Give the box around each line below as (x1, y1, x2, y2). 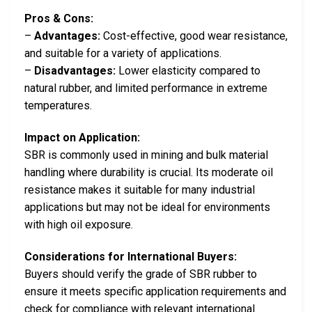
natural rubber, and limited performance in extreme (24, 81, 267, 95)
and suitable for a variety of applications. (24, 47, 221, 61)
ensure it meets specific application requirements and (24, 284, 286, 298)
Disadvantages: (34, 64, 116, 78)
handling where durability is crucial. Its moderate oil (24, 166, 273, 180)
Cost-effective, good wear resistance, (100, 29, 288, 43)
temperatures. (24, 99, 92, 113)
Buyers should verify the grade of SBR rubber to (24, 267, 257, 281)
